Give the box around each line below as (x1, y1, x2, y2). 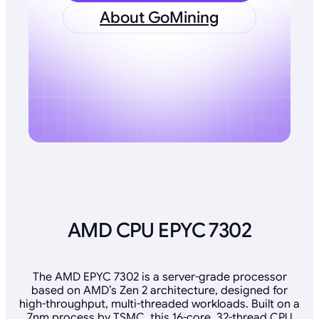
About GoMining (99, 8, 219, 28)
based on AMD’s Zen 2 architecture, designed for (31, 283, 288, 298)
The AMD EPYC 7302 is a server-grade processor (32, 270, 287, 285)
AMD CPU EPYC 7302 (67, 217, 252, 243)
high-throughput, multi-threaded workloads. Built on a (19, 297, 300, 312)
